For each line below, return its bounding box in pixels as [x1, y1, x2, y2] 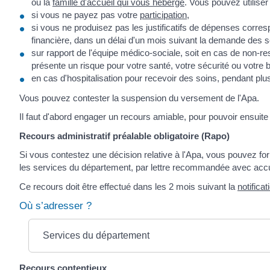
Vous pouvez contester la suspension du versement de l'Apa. [19, 92, 259, 103]
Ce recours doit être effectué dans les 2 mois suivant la [19, 181, 237, 192]
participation [140, 10, 187, 20]
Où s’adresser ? [19, 200, 92, 212]
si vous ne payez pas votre [31, 10, 140, 20]
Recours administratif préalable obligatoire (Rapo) [19, 130, 230, 141]
